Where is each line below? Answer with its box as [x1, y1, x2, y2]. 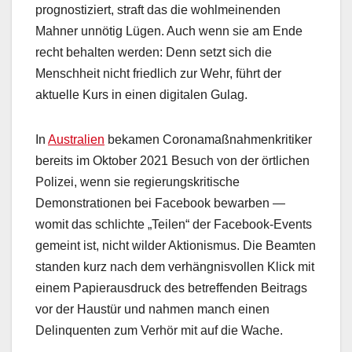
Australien [48, 133, 104, 147]
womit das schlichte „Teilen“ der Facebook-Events [35, 218, 312, 232]
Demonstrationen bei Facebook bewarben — [35, 196, 285, 211]
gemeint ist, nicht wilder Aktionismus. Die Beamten [35, 239, 316, 253]
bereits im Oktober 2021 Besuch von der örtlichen [35, 154, 310, 168]
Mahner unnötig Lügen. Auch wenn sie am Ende [35, 24, 302, 38]
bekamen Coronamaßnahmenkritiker [104, 133, 312, 147]
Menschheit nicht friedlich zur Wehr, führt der [35, 67, 281, 81]
